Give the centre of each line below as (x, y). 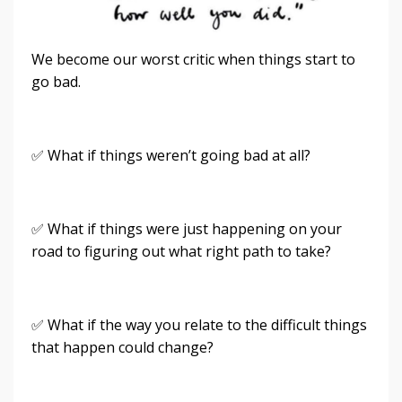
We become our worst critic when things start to (193, 59)
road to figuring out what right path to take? (181, 251)
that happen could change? (122, 347)
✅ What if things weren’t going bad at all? (171, 155)
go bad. (58, 81)
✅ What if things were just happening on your (187, 228)
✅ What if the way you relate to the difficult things (199, 324)
